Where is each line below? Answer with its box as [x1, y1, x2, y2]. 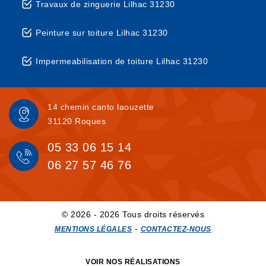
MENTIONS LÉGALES [55, 225, 132, 233]
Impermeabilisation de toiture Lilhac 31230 [36, 56, 208, 66]
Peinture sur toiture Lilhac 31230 [36, 28, 168, 37]
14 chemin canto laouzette [47, 102, 154, 112]
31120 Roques [47, 116, 106, 126]
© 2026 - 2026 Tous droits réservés [62, 210, 204, 219]
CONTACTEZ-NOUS [140, 225, 211, 233]
